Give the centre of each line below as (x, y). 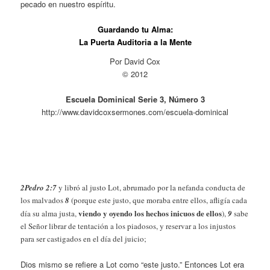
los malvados (43, 200)
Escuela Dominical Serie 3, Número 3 (135, 99)
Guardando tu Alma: (135, 30)
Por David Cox (135, 61)
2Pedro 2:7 (39, 188)
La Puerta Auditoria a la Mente (135, 42)
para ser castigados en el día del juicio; (84, 239)
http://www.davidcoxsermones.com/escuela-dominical (135, 111)
